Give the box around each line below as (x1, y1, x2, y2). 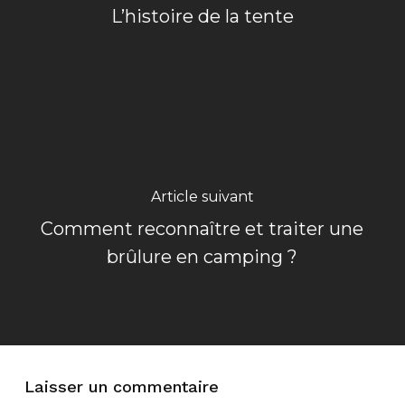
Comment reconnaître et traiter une (41, 217, 364, 240)
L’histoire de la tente (110, 5, 294, 27)
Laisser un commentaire (24, 376, 219, 396)
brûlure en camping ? (107, 245, 298, 268)
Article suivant (150, 187, 254, 205)
